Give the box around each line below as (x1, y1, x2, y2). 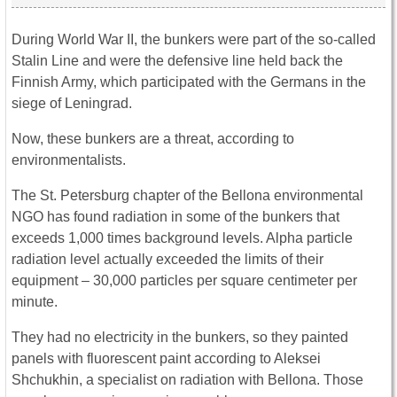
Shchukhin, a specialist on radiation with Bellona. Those (12, 372, 363, 388)
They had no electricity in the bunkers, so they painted (12, 330, 348, 346)
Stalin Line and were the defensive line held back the (12, 53, 343, 69)
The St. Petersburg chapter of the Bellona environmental (12, 188, 363, 204)
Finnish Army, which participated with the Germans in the (12, 74, 366, 90)
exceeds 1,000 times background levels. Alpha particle (12, 230, 353, 246)
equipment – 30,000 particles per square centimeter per (12, 273, 357, 289)
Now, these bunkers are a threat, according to (12, 131, 294, 147)
